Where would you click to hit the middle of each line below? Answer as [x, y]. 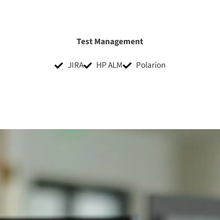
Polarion [151, 65]
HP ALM [110, 65]
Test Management [110, 42]
